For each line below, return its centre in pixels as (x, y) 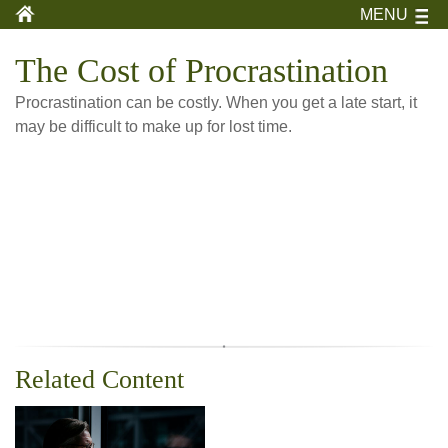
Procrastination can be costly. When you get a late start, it (216, 102)
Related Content (99, 379)
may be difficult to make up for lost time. (153, 126)
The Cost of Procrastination (201, 70)
